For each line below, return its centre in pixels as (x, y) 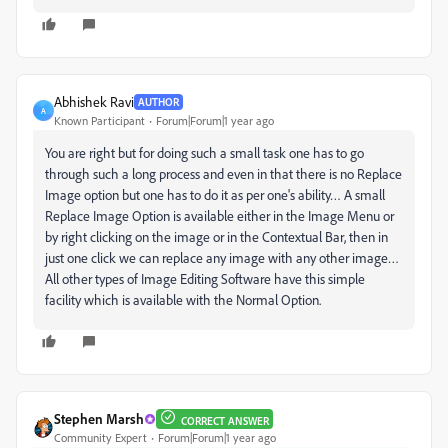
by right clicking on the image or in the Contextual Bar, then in (216, 237)
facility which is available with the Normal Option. (183, 300)
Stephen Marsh (99, 419)
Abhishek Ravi (94, 102)
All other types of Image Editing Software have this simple (205, 279)
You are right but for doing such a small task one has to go (204, 153)
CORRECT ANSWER (225, 420)
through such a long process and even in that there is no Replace (223, 174)
